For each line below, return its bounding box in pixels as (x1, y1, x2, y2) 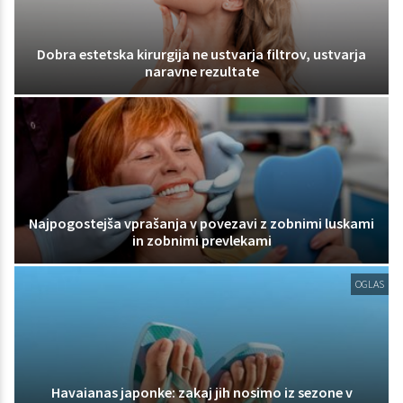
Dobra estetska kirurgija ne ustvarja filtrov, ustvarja (37, 45, 366, 64)
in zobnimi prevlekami (131, 230, 272, 249)
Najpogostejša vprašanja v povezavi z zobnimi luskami (29, 213, 374, 232)
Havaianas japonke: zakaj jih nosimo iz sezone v (50, 382, 353, 401)
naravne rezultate (144, 62, 259, 81)
